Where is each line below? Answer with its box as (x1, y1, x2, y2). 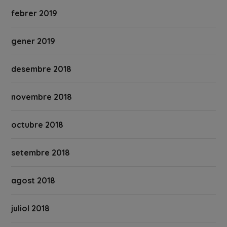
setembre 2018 (11, 147, 70, 158)
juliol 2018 (11, 203, 50, 214)
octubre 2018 (11, 120, 64, 130)
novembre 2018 (11, 92, 72, 102)
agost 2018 (11, 175, 56, 186)
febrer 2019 (11, 8, 58, 19)
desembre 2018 (11, 64, 72, 74)
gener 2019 (11, 36, 56, 47)
